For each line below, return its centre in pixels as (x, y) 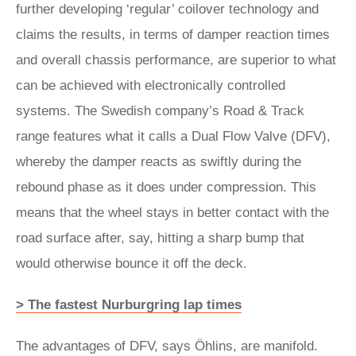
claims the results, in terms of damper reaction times (173, 35)
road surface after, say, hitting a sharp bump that (160, 238)
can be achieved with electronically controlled (151, 85)
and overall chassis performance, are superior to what (176, 60)
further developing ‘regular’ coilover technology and (167, 9)
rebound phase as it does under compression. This (166, 187)
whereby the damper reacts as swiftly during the (159, 162)
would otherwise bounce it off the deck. (132, 263)
